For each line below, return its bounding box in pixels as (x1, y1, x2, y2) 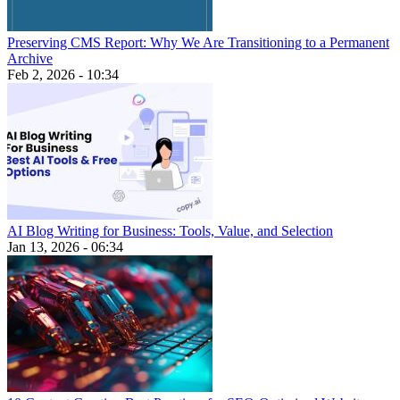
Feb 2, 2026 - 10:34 (7, 66, 119, 82)
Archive (7, 50, 53, 66)
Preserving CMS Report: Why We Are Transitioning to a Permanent (7, 34, 389, 50)
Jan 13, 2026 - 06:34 (7, 238, 123, 254)
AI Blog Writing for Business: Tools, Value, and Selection (7, 222, 333, 238)
